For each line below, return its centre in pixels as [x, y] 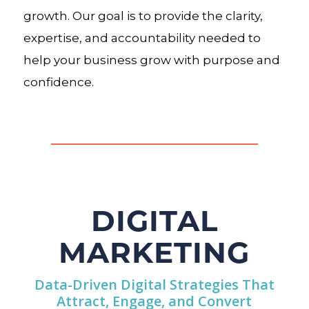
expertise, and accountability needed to [142, 38]
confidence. [58, 82]
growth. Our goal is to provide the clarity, [143, 16]
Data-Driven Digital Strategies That [154, 285]
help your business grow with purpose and [151, 60]
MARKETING [154, 251]
